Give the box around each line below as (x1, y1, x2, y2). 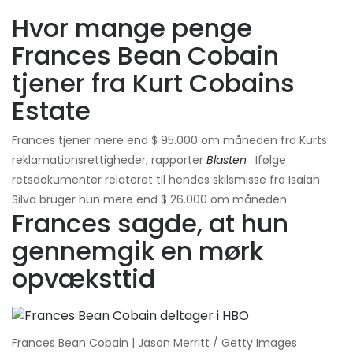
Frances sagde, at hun (12, 206, 288, 242)
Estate (12, 93, 91, 129)
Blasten (206, 152, 247, 169)
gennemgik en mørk (12, 233, 263, 269)
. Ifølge (250, 152, 286, 169)
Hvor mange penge (12, 10, 252, 46)
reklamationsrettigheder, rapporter (12, 152, 206, 169)
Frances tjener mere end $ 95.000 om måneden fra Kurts (12, 132, 327, 149)
